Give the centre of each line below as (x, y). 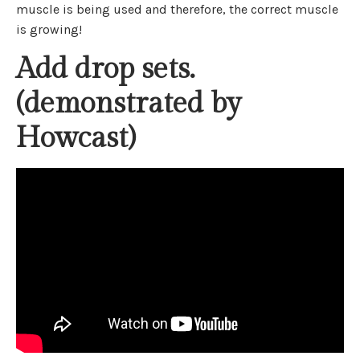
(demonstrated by (129, 104)
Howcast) (76, 139)
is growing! (49, 30)
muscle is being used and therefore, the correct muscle (177, 10)
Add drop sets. (105, 70)
